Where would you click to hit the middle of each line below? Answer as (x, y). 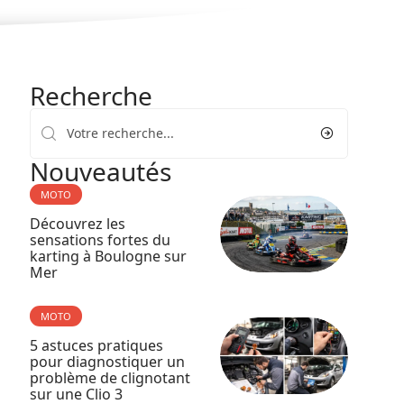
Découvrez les (77, 224)
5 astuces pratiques (96, 345)
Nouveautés (100, 171)
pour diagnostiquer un (107, 362)
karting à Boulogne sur (108, 256)
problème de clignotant (110, 378)
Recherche (91, 96)
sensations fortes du (100, 240)
